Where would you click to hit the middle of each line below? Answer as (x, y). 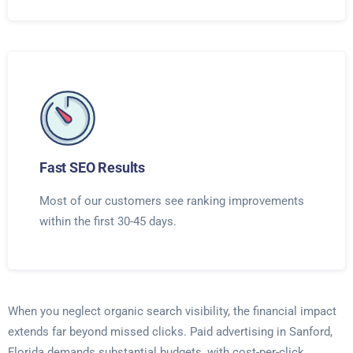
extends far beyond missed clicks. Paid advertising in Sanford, (170, 332)
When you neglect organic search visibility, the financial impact (172, 311)
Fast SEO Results (93, 167)
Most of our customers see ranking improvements (172, 201)
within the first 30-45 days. (108, 221)
